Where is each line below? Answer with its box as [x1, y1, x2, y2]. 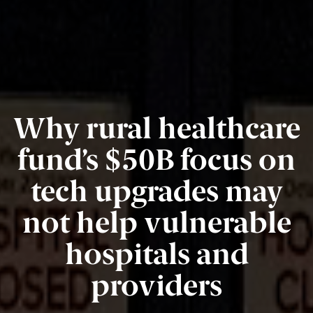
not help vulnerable [22, 205, 291, 240]
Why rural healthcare [13, 110, 300, 146]
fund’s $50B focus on [17, 142, 296, 177]
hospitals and [64, 236, 249, 272]
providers [91, 268, 222, 303]
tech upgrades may [30, 173, 283, 209]
